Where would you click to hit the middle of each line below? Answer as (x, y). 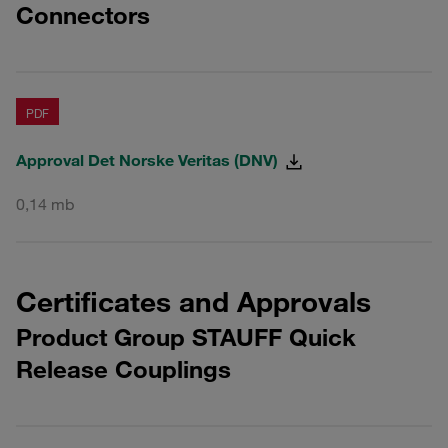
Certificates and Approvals (193, 301)
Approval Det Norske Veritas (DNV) (149, 160)
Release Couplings (123, 368)
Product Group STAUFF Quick (186, 336)
